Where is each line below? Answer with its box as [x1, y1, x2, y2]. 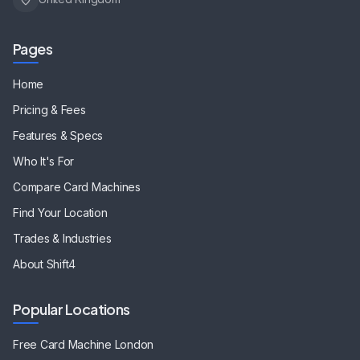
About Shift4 [13, 257, 76, 272]
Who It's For [13, 154, 75, 169]
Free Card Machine [13, 337, 115, 352]
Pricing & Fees [13, 103, 86, 117]
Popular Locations [13, 300, 130, 319]
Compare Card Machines [13, 180, 141, 194]
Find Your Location [13, 206, 108, 220]
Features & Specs [13, 129, 104, 143]
